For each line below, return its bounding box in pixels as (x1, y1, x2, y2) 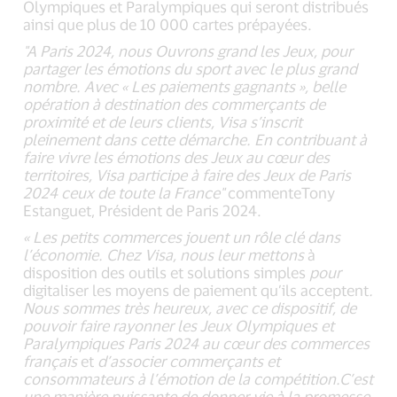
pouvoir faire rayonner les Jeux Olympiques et (23, 315, 335, 334)
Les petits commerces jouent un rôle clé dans (33, 227, 341, 245)
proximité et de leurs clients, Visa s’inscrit (23, 112, 303, 130)
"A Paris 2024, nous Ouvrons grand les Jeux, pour (23, 41, 354, 59)
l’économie (23, 245, 99, 263)
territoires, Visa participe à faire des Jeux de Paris (23, 165, 352, 183)
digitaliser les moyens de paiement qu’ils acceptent (23, 280, 370, 299)
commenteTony (224, 183, 336, 201)
